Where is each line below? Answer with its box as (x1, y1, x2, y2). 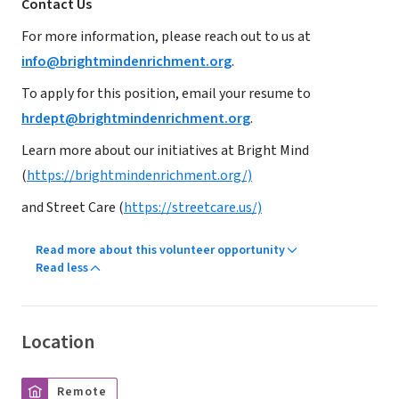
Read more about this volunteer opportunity (36, 241, 285, 259)
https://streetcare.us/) (124, 198, 262, 217)
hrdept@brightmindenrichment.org (21, 109, 250, 128)
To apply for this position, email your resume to (21, 84, 311, 103)
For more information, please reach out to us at (21, 27, 311, 46)
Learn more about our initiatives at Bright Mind (21, 141, 309, 160)
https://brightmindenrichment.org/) (27, 166, 252, 185)
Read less (36, 259, 88, 277)
